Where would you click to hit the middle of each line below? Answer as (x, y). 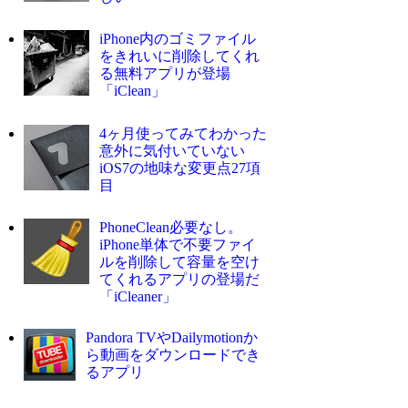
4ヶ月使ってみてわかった (184, 133)
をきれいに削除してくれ (180, 56)
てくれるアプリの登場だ (180, 280)
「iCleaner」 (138, 297)
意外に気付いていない (173, 150)
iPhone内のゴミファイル (178, 39)
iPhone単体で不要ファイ (178, 245)
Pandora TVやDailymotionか (172, 337)
